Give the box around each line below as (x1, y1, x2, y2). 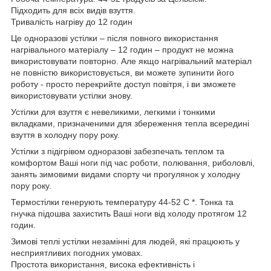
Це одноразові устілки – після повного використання (11, 33, 218, 43)
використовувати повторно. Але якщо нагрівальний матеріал (11, 56, 252, 66)
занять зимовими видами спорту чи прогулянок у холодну (11, 169, 240, 179)
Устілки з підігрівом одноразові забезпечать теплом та (11, 146, 224, 156)
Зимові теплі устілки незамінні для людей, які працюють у (11, 236, 240, 246)
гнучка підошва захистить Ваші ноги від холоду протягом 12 (11, 208, 247, 218)
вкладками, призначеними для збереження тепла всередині (11, 118, 249, 128)
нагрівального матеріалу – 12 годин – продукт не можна (11, 44, 233, 54)
